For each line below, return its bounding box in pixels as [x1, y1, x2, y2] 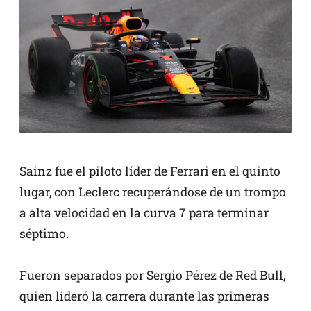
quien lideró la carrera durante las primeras [19, 288, 269, 305]
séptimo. [19, 226, 69, 242]
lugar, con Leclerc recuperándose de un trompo [19, 184, 286, 201]
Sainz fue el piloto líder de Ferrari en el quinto [19, 163, 280, 180]
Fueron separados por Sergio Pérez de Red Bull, [19, 267, 285, 284]
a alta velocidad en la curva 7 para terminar [19, 205, 269, 221]
